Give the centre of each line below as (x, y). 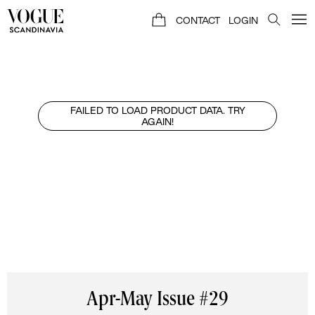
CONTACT (198, 20)
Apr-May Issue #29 (157, 300)
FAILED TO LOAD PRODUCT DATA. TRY (157, 110)
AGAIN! (157, 122)
